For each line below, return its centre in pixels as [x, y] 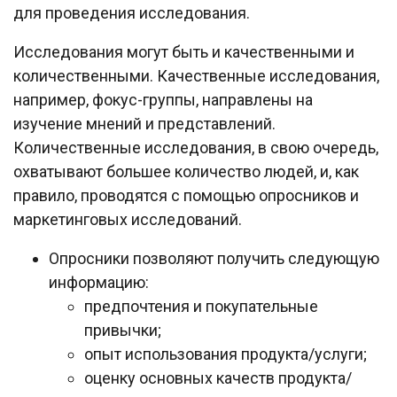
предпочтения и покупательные [201, 307]
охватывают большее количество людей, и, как [186, 172]
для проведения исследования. [132, 13]
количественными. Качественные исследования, [196, 76]
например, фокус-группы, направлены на [163, 100]
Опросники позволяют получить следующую [214, 259]
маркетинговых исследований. [128, 220]
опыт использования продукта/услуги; [226, 354]
